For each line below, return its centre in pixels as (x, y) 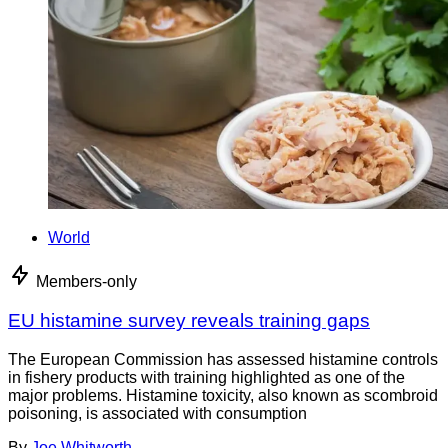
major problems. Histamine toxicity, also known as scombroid (223, 395)
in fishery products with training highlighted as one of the (206, 377)
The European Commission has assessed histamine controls (223, 359)
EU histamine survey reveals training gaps (189, 321)
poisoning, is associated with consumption (157, 413)
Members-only (86, 282)
